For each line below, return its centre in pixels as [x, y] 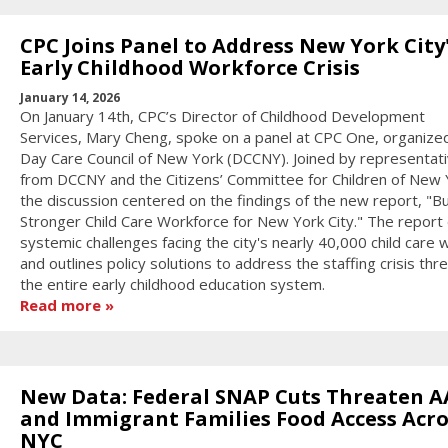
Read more [60, 305]
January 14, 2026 [69, 98]
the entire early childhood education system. [172, 284]
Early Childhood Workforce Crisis [189, 67]
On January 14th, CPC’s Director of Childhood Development [222, 116]
